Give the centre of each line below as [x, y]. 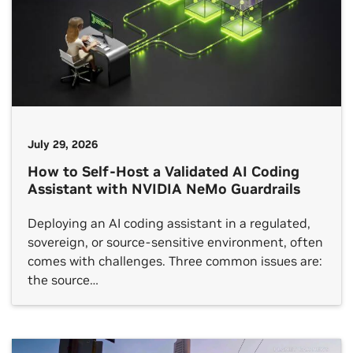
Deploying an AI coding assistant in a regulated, [169, 223]
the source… [63, 279]
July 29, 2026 [63, 144]
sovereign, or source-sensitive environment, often [175, 242]
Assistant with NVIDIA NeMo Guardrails [164, 188]
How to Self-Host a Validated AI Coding [163, 171]
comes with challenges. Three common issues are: [175, 260]
